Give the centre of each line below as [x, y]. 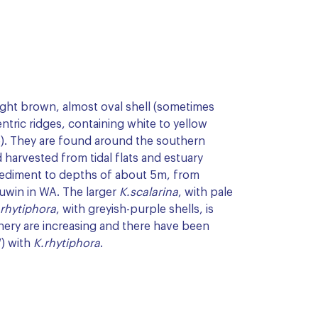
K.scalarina [149, 192]
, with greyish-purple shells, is [135, 209]
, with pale [205, 192]
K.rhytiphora [67, 243]
